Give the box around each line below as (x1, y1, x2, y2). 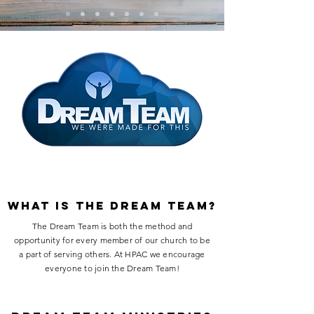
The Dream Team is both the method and (32, 221, 193, 231)
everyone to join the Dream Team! (45, 263, 179, 273)
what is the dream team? (8, 198, 217, 212)
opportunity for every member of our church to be (14, 235, 210, 245)
